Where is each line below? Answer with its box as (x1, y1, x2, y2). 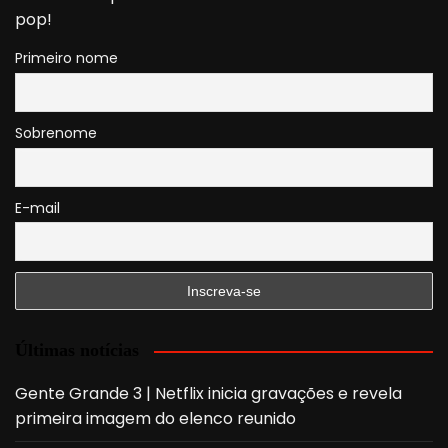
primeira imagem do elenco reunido (15, 407, 296, 431)
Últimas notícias (15, 340, 139, 361)
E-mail (15, 197, 60, 218)
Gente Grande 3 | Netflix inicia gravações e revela (15, 382, 402, 406)
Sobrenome (15, 123, 97, 143)
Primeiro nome (15, 48, 118, 69)
